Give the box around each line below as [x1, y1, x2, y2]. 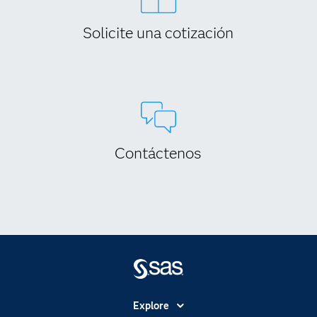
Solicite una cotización [83, 23, 234, 42]
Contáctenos [115, 144, 202, 163]
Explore [132, 299, 169, 312]
